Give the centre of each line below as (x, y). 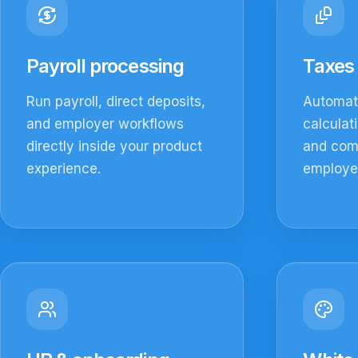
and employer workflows (105, 124)
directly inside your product (114, 147)
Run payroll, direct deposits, (116, 102)
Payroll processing (105, 66)
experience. (64, 169)
